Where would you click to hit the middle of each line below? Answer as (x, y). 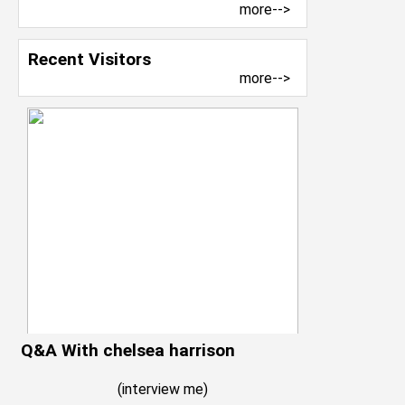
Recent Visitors (89, 59)
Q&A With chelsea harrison (128, 350)
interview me (163, 389)
